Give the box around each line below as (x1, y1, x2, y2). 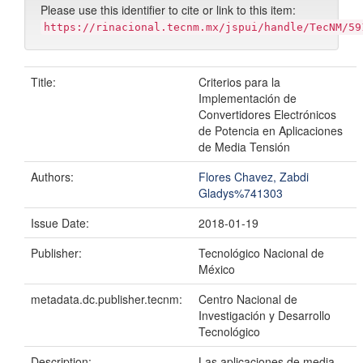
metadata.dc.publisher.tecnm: (31, 291, 186, 308)
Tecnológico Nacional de (199, 245, 324, 262)
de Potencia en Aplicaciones (199, 122, 343, 139)
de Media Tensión (199, 139, 290, 156)
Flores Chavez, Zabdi (199, 169, 309, 186)
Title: (31, 74, 59, 91)
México (199, 261, 235, 278)
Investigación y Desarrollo (199, 307, 331, 324)
